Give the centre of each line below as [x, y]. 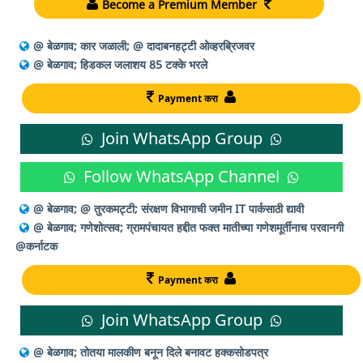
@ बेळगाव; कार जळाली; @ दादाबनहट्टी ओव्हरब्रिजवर [144, 45]
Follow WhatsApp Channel [181, 176]
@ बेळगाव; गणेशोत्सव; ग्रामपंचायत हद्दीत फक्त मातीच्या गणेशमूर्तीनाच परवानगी [188, 227]
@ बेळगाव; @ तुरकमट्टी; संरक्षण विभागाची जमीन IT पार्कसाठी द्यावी [169, 208]
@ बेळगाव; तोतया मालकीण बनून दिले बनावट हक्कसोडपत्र [151, 352]
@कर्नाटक [36, 246]
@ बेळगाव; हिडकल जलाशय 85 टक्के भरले [120, 64]
